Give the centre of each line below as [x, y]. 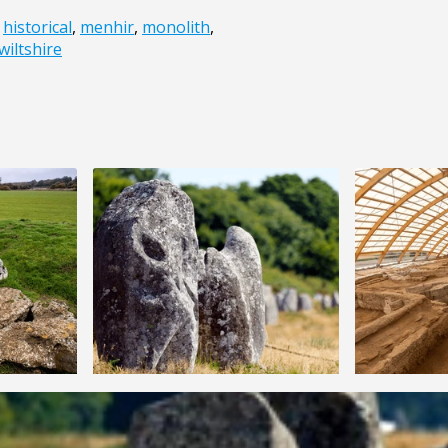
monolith [176, 27]
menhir [107, 27]
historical [37, 27]
